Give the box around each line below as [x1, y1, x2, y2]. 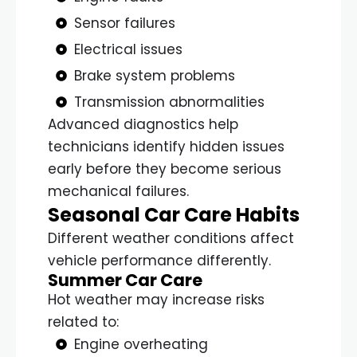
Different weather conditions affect [48, 228, 294, 248]
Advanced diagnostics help [48, 114, 238, 134]
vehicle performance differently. [48, 250, 271, 270]
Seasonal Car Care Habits [48, 201, 300, 228]
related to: [48, 312, 119, 331]
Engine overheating [73, 334, 208, 354]
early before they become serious [48, 159, 281, 178]
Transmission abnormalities [73, 92, 265, 112]
